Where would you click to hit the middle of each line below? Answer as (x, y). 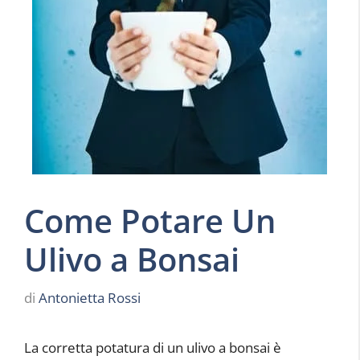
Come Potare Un (150, 221)
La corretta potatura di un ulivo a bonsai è (153, 347)
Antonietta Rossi (90, 297)
